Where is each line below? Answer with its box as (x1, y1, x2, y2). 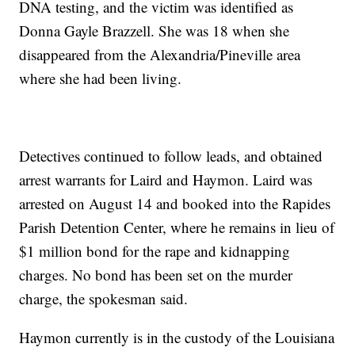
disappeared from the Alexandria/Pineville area (19, 44, 301, 65)
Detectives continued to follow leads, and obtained (19, 146, 323, 166)
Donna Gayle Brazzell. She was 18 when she (19, 21, 290, 41)
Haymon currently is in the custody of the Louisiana (19, 327, 335, 348)
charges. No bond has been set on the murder (19, 265, 293, 285)
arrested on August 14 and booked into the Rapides (19, 193, 331, 214)
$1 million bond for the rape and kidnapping (19, 241, 291, 261)
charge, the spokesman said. (19, 288, 189, 309)
